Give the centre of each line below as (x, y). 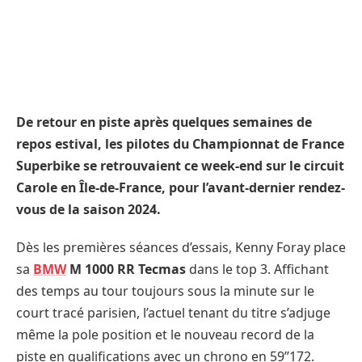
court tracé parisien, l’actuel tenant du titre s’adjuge (173, 313)
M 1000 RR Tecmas (126, 269)
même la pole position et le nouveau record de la (165, 335)
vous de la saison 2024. (88, 209)
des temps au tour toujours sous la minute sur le (165, 291)
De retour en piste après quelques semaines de (164, 122)
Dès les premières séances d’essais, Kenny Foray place (181, 248)
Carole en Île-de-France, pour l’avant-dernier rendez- (181, 187)
